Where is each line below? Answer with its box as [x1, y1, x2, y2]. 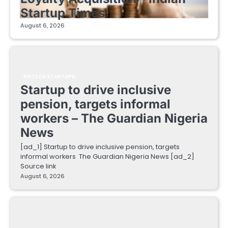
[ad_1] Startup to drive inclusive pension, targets [20, 141, 180, 152]
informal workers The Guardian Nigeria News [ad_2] [20, 151, 194, 161]
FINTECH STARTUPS [23, 72, 76, 80]
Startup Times [20, 5, 105, 20]
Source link [20, 161, 56, 171]
